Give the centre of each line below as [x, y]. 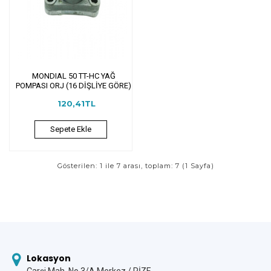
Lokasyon [49, 258]
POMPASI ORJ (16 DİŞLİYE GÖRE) [74, 85]
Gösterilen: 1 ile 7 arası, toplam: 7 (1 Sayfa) [135, 165]
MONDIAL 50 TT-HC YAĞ [73, 76]
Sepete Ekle [70, 129]
